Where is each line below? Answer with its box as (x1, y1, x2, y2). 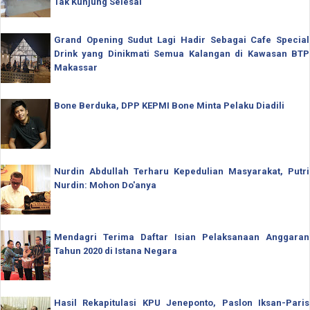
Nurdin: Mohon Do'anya (54, 179, 156, 190)
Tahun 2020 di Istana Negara (54, 245, 177, 256)
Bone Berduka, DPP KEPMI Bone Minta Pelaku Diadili (54, 100, 284, 111)
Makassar (54, 62, 98, 73)
